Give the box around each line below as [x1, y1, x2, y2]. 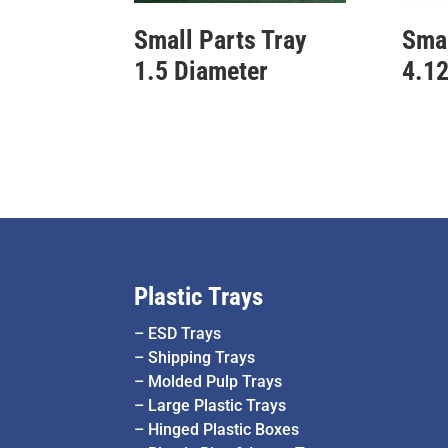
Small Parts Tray [134, 24, 308, 55]
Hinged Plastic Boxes [148, 420, 300, 440]
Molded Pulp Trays [148, 372, 283, 392]
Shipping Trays [148, 348, 256, 368]
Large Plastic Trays [148, 396, 287, 416]
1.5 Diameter [134, 55, 269, 86]
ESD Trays [148, 324, 222, 344]
